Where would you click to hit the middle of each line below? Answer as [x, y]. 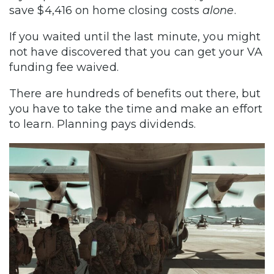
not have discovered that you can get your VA [136, 52]
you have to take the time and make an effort [136, 109]
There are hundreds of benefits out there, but [135, 93]
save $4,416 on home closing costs [106, 10]
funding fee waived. [64, 67]
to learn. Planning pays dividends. [103, 124]
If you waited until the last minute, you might [135, 36]
